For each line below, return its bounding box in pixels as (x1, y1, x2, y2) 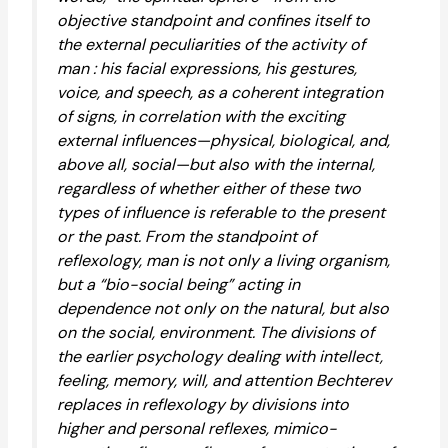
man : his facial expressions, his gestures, (56, 58, 357, 80)
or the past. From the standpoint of (56, 226, 316, 248)
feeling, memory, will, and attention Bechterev (56, 370, 391, 392)
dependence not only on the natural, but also (56, 298, 389, 320)
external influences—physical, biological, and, (56, 130, 390, 152)
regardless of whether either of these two (56, 178, 361, 200)
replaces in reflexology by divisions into (56, 394, 349, 416)
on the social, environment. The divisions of (56, 322, 374, 344)
